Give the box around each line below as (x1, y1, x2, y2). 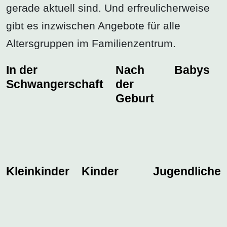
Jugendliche (153, 165, 221, 178)
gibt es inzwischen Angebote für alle (6, 20, 180, 32)
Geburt (116, 92, 154, 105)
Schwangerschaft (6, 78, 103, 91)
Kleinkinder (6, 165, 69, 178)
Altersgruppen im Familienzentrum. (6, 37, 176, 50)
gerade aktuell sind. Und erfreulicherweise (6, 2, 210, 14)
